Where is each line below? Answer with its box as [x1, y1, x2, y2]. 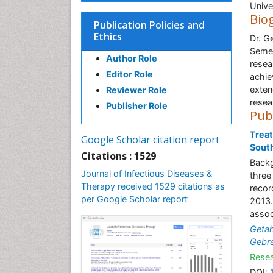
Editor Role [106, 69, 153, 79]
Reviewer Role [106, 85, 167, 95]
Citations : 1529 [81, 149, 156, 163]
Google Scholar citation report [81, 133, 219, 146]
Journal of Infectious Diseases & [81, 168, 212, 179]
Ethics [94, 30, 122, 43]
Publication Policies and [94, 18, 205, 32]
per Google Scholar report [81, 194, 188, 204]
